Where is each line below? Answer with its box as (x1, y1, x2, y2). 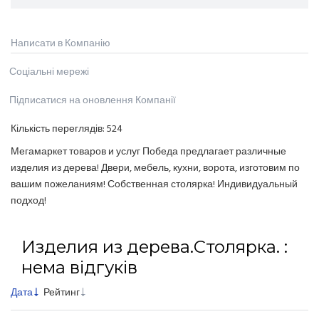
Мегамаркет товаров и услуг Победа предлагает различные (11, 144, 286, 161)
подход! (11, 193, 46, 210)
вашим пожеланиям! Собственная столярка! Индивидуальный (11, 177, 298, 194)
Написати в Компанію (11, 36, 110, 53)
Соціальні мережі (9, 64, 89, 81)
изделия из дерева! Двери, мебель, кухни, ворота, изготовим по (11, 160, 300, 177)
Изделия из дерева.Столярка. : (21, 236, 288, 258)
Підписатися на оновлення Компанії (9, 93, 176, 110)
